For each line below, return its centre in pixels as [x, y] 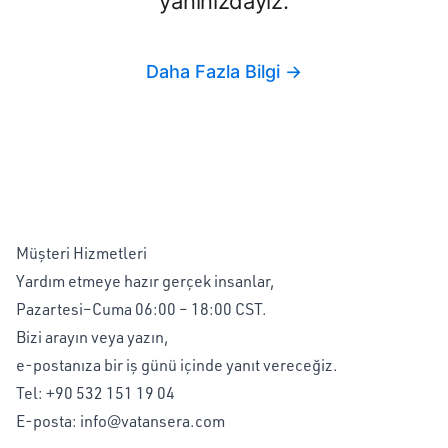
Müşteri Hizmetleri [81, 253]
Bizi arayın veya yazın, [92, 337]
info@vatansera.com [152, 421]
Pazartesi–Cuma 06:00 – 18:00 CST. [141, 309]
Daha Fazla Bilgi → [224, 71]
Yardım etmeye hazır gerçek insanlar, [145, 281]
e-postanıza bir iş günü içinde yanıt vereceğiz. [177, 365]
